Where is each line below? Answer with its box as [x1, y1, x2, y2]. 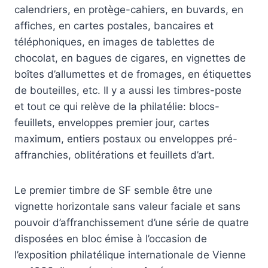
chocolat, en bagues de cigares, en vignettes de [14, 52, 246, 65]
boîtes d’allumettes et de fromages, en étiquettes [14, 68, 251, 81]
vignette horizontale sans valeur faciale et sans [14, 200, 240, 213]
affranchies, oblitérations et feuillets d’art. [14, 149, 215, 162]
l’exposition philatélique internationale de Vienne [14, 249, 246, 261]
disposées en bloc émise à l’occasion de [14, 233, 207, 245]
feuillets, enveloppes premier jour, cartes [14, 117, 209, 129]
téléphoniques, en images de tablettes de [14, 36, 215, 48]
